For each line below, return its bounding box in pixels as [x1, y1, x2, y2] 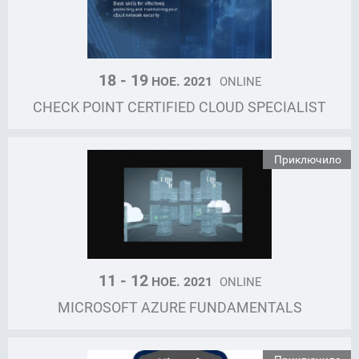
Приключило [274, 151, 341, 167]
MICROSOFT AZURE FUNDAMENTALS [57, 297, 302, 317]
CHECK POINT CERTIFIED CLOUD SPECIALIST [33, 97, 326, 117]
